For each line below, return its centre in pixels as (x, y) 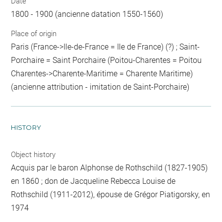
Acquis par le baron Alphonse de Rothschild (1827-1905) (110, 168)
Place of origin (34, 34)
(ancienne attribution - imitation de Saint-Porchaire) (100, 87)
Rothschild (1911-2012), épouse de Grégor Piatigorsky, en (111, 194)
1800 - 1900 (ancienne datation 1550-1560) (87, 14)
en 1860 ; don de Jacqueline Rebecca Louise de (93, 181)
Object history (33, 155)
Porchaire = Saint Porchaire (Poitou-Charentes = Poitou (107, 60)
